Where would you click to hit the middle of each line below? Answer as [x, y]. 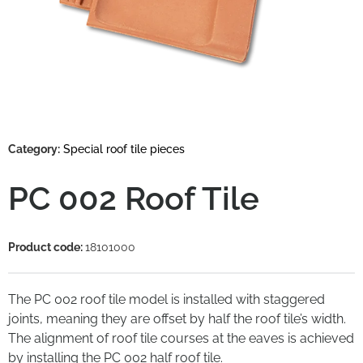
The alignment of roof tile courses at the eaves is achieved [181, 339]
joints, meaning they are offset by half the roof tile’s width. [177, 319]
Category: [34, 149]
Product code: [47, 248]
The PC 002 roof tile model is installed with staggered [167, 300]
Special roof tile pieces [124, 149]
